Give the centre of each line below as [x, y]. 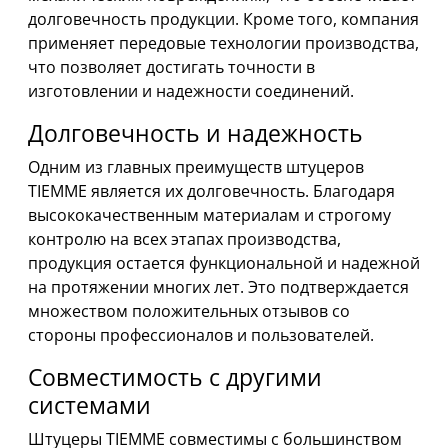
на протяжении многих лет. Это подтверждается [218, 287]
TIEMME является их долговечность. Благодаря [211, 191]
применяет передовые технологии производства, [223, 43]
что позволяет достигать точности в [171, 67]
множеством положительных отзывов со [189, 311]
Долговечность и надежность [195, 133]
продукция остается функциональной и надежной [224, 263]
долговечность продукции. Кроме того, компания [223, 19]
